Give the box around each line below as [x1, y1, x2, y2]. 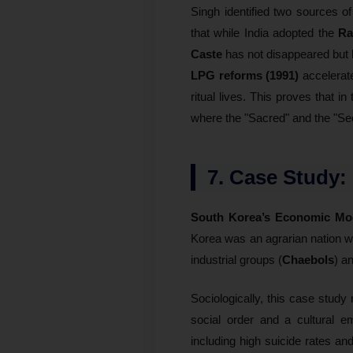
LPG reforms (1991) [191, 68, 299, 82]
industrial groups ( [191, 252, 282, 266]
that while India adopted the [191, 25, 339, 39]
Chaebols [282, 252, 334, 266]
